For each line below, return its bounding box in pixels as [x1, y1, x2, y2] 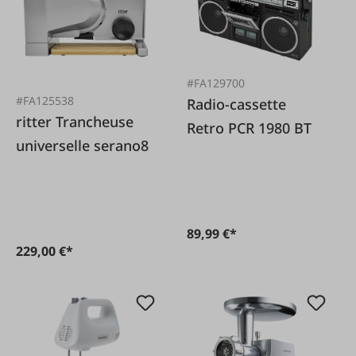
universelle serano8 [16, 135, 149, 155]
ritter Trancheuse [16, 111, 56, 131]
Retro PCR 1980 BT [187, 118, 312, 138]
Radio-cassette [187, 95, 287, 114]
